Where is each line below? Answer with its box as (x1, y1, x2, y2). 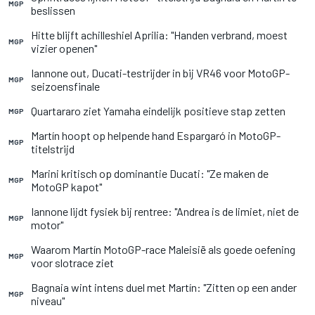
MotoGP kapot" (31, 180, 102, 193)
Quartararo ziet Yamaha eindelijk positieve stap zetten (31, 104, 285, 117)
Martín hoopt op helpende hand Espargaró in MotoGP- (31, 129, 281, 142)
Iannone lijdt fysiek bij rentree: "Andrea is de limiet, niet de (31, 205, 299, 218)
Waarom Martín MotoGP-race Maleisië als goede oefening (31, 243, 295, 256)
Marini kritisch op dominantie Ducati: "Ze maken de (31, 167, 269, 180)
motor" (31, 218, 63, 231)
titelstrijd (31, 142, 75, 155)
